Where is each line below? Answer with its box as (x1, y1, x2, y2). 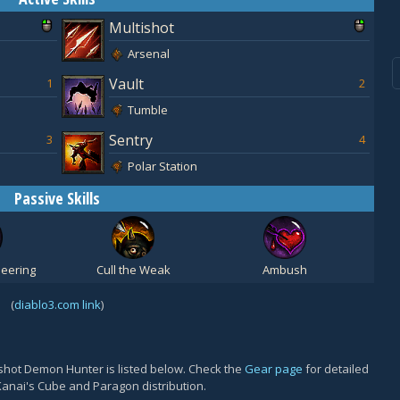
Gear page (245, 361, 303, 377)
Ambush (262, 262, 307, 278)
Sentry (109, 130, 153, 150)
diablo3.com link (14, 296, 101, 312)
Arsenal (128, 46, 170, 62)
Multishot (109, 18, 174, 37)
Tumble (128, 102, 168, 118)
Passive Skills (14, 187, 100, 209)
